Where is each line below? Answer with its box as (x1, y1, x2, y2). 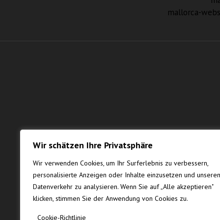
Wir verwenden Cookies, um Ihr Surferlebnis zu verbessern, (33, 159, 208, 167)
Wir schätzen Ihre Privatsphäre (33, 139, 153, 151)
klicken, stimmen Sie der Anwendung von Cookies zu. (33, 194, 188, 203)
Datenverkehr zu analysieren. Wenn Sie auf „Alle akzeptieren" (33, 182, 213, 191)
